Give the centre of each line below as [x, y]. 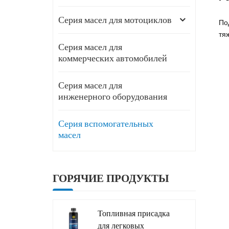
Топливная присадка [134, 214]
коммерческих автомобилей [113, 59]
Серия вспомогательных [106, 124]
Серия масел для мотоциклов [115, 20]
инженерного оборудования [113, 97]
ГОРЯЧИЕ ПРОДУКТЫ [111, 179]
